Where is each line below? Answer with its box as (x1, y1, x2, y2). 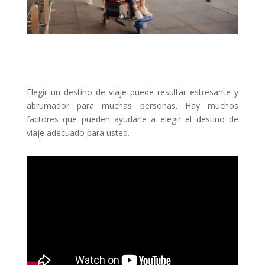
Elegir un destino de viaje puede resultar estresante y (26, 86, 239, 98)
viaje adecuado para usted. (26, 127, 130, 138)
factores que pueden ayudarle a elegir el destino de (26, 113, 239, 125)
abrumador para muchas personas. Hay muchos (26, 99, 239, 111)
